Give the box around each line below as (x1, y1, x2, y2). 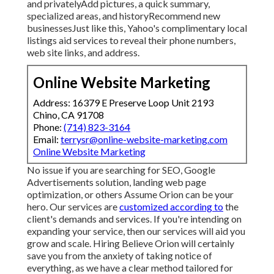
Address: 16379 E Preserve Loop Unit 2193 (33, 97, 213, 109)
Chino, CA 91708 (33, 109, 104, 121)
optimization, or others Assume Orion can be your (27, 188, 234, 201)
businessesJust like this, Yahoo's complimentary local (27, 22, 247, 34)
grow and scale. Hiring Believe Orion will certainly (27, 237, 234, 250)
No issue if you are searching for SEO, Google (27, 164, 215, 176)
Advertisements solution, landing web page (27, 176, 206, 188)
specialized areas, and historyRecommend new (27, 10, 220, 22)
